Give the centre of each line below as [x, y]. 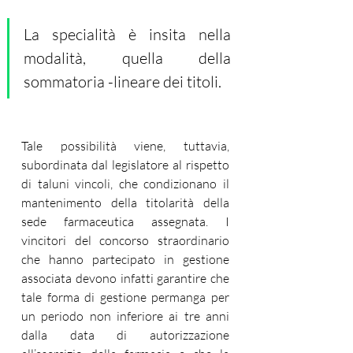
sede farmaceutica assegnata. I [125, 221]
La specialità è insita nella [127, 34]
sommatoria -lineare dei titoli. [124, 82]
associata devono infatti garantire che [125, 278]
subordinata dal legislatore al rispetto [125, 165]
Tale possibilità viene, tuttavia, [125, 146]
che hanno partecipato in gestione [125, 259]
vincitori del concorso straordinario [125, 240]
